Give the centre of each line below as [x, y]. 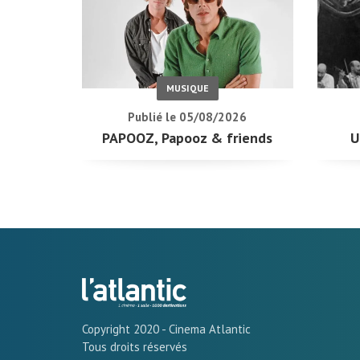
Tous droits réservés [135, 347]
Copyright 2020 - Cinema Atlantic [166, 329]
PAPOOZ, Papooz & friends [188, 138]
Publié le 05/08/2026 [188, 117]
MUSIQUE [187, 88]
